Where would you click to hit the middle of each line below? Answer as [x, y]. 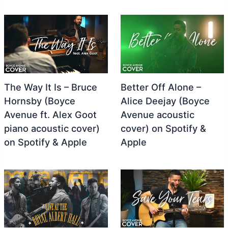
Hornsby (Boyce [39, 101]
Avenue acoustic [157, 115]
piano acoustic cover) [52, 129]
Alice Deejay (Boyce [165, 101]
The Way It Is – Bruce [50, 87]
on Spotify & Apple [45, 142]
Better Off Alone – [161, 87]
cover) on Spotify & [163, 129]
